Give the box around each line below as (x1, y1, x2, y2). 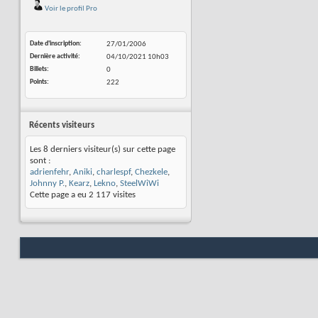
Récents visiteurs (29, 121, 94, 130)
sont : (30, 156, 50, 165)
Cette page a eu (30, 190, 89, 199)
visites (111, 190, 136, 199)
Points (30, 78, 47, 86)
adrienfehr (30, 168, 69, 177)
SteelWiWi (120, 179, 159, 188)
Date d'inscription (30, 40, 79, 48)
